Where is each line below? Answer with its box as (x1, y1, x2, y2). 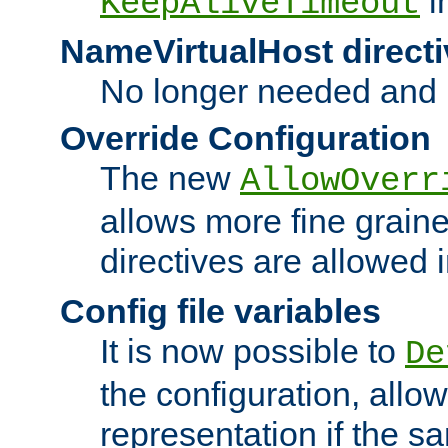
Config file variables (60, 291, 381, 330)
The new (100, 158, 240, 197)
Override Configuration (60, 118, 431, 157)
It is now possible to (100, 331, 405, 370)
